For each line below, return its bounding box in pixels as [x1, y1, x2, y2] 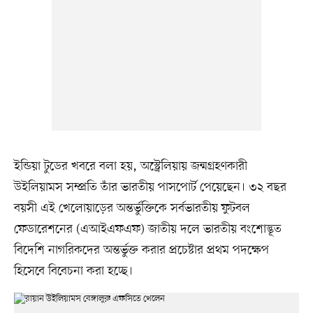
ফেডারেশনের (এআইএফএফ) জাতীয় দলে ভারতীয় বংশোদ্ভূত [13, 220, 282, 238]
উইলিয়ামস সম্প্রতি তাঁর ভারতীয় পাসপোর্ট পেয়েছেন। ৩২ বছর [13, 178, 286, 196]
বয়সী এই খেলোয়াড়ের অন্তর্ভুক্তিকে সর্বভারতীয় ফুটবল [13, 199, 250, 217]
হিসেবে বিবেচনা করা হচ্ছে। [13, 262, 133, 279]
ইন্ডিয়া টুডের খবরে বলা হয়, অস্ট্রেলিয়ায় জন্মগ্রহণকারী [13, 157, 247, 175]
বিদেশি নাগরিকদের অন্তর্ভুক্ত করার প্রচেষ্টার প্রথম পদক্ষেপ [13, 241, 269, 259]
